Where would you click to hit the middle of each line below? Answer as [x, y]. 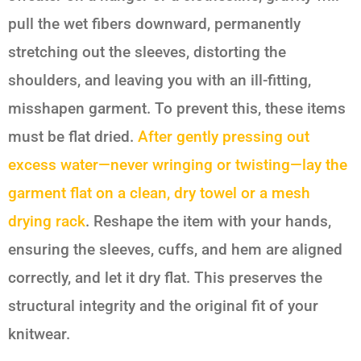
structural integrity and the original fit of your [163, 306]
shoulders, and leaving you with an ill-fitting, [160, 81]
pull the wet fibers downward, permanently [154, 24]
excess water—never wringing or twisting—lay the [178, 165]
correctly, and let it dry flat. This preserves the [165, 278]
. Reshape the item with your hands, [208, 222]
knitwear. [39, 334]
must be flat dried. [73, 137]
